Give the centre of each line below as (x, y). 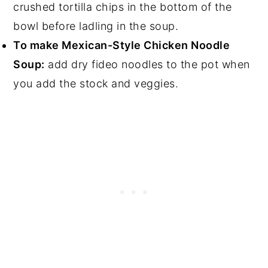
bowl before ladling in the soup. (96, 26)
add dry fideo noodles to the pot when (147, 64)
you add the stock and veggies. (96, 83)
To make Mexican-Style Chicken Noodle (122, 45)
